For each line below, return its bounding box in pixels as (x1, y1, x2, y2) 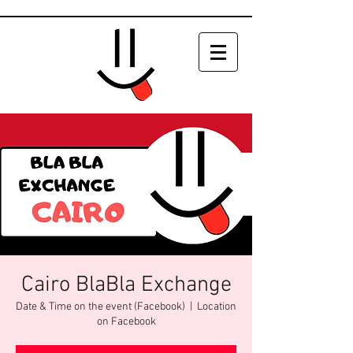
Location (197, 300, 236, 314)
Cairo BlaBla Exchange (20, 272, 232, 299)
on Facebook (96, 315, 156, 329)
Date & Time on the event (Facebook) (16, 300, 185, 314)
